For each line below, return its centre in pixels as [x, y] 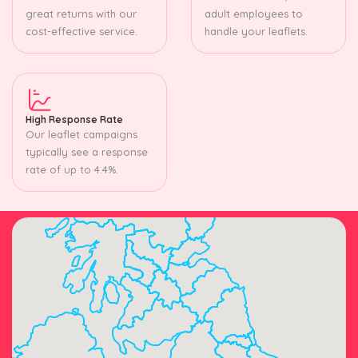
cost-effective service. [82, 31]
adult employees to [254, 13]
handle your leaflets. [256, 31]
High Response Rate [74, 119]
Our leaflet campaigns [82, 134]
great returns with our [81, 13]
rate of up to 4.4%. [72, 169]
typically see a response [87, 151]
